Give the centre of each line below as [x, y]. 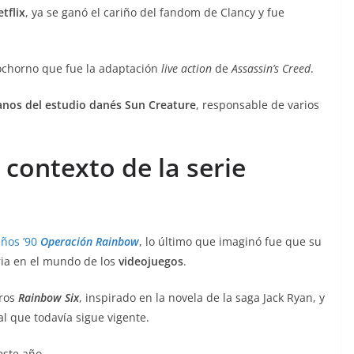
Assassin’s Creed [271, 68]
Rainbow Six [49, 298]
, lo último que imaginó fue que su [230, 241]
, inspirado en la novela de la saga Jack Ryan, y [202, 298]
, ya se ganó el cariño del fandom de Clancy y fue [155, 12]
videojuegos [151, 261]
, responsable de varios [258, 105]
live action [186, 68]
